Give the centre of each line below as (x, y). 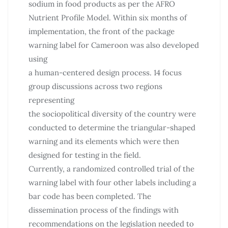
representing (51, 100)
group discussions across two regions (95, 86)
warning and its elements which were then (104, 141)
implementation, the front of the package (102, 31)
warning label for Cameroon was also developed (114, 45)
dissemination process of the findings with (104, 210)
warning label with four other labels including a (112, 182)
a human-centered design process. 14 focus (105, 72)
